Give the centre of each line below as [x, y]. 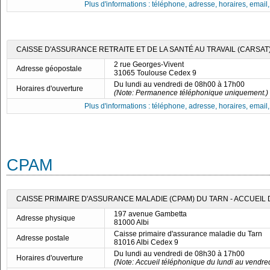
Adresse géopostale [49, 69]
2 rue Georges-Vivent [149, 64]
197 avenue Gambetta [150, 214]
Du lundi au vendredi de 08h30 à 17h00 [179, 254]
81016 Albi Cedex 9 [146, 242]
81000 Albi [131, 222]
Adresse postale [43, 238]
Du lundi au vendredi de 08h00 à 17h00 [179, 84]
